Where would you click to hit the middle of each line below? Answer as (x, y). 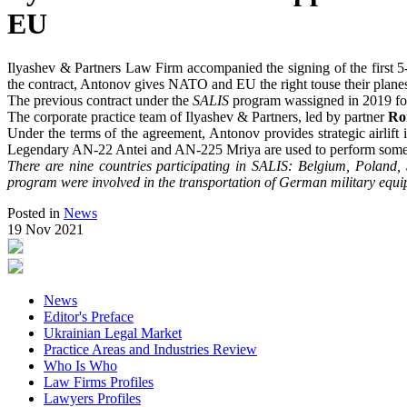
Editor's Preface (89, 317)
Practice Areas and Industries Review (150, 350)
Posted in (35, 213)
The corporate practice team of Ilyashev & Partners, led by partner (198, 117)
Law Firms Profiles (99, 382)
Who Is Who (80, 366)
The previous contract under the (100, 101)
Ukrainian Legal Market (113, 333)
